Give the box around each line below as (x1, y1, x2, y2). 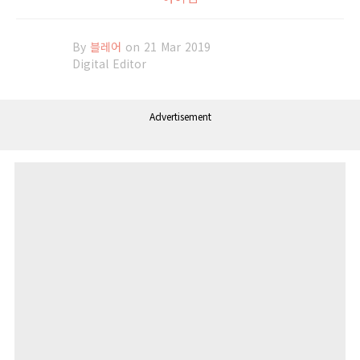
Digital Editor (72, 55, 146, 72)
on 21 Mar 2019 (125, 39, 211, 55)
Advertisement (149, 108, 211, 123)
